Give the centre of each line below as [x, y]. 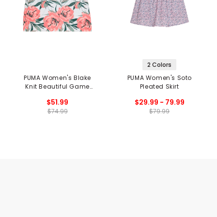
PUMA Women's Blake [58, 77]
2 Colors [160, 64]
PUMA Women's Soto [159, 77]
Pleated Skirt [159, 86]
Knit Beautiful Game [57, 86]
